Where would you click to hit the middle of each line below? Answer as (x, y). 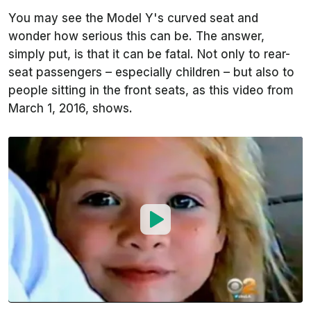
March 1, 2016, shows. (72, 108)
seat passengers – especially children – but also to (151, 72)
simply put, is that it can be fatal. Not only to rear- (149, 54)
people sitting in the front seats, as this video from (151, 90)
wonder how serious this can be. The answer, (136, 36)
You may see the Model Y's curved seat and (133, 18)
